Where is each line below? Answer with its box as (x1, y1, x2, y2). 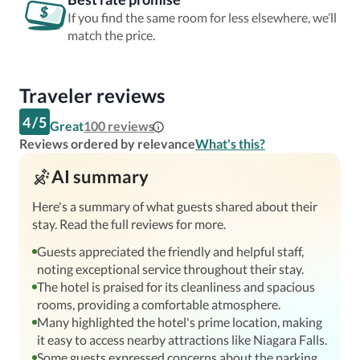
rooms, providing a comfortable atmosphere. (37, 297, 280, 312)
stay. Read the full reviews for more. (32, 216, 226, 231)
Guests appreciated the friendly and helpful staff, (37, 243, 304, 259)
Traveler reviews (19, 84, 165, 107)
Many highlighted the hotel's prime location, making (37, 314, 322, 329)
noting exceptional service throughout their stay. (37, 261, 304, 276)
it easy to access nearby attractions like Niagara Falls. (37, 332, 327, 347)
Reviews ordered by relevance (19, 136, 195, 151)
